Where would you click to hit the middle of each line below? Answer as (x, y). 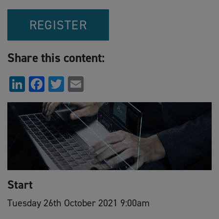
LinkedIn (53, 84)
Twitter (88, 84)
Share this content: (56, 57)
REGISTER (58, 25)
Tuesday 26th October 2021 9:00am (78, 203)
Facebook (75, 84)
